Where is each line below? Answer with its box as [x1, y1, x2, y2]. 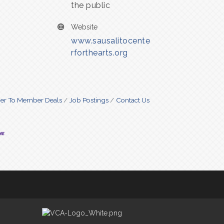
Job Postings [69, 95, 108, 104]
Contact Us [115, 95, 149, 104]
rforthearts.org [71, 47, 128, 57]
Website [71, 22, 97, 31]
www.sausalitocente [71, 35, 150, 45]
